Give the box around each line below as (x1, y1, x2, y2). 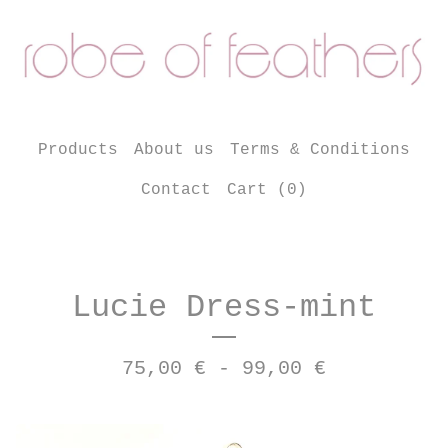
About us (134, 141, 214, 160)
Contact (141, 181, 211, 200)
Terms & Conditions (230, 141, 410, 160)
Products (38, 141, 118, 160)
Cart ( (227, 181, 287, 200)
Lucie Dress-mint (72, 289, 376, 327)
